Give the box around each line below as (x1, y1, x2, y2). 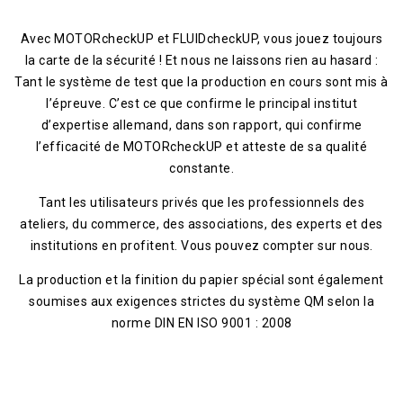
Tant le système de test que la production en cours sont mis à (14, 75, 389, 90)
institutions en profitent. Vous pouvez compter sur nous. (30, 238, 373, 254)
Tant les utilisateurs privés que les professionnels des (38, 195, 365, 210)
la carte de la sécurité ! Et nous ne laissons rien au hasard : (24, 53, 379, 68)
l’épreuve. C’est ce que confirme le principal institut (46, 96, 357, 112)
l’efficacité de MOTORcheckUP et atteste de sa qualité (35, 139, 368, 155)
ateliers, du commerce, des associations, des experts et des (20, 217, 383, 232)
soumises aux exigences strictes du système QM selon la (29, 294, 374, 309)
